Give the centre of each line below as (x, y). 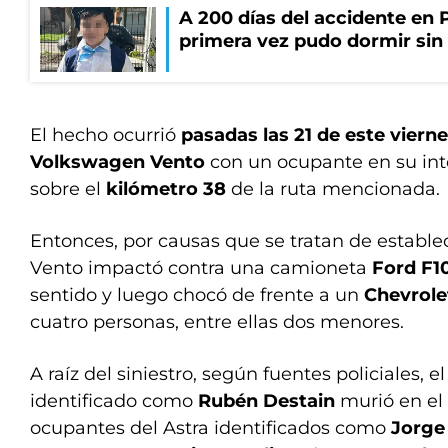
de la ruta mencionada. (333, 189)
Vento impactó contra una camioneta (201, 268)
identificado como (114, 401)
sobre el (68, 189)
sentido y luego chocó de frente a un (197, 295)
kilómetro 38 (166, 189)
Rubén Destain (266, 401)
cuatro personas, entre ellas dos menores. (217, 322)
